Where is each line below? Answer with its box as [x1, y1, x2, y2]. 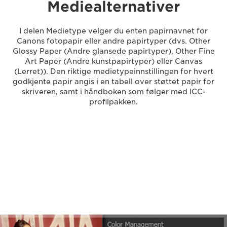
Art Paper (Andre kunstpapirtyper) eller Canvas [25, 57, 202, 65]
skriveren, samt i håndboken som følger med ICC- [21, 87, 206, 96]
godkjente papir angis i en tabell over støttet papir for [13, 77, 214, 86]
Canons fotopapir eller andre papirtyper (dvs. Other [17, 36, 210, 45]
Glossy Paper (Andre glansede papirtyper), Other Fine [12, 47, 215, 55]
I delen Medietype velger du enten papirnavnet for [19, 26, 208, 35]
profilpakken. [89, 97, 138, 106]
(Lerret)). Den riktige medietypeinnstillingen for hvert [14, 67, 213, 75]
